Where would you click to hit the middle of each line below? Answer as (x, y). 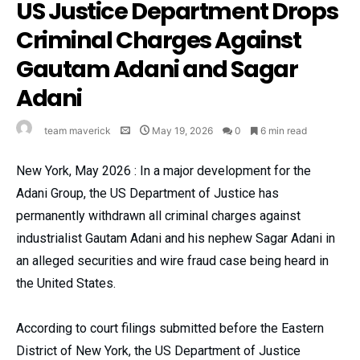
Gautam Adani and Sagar (157, 69)
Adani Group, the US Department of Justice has (147, 193)
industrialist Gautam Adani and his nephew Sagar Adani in (176, 238)
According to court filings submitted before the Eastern (170, 328)
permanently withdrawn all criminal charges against (158, 215)
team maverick (78, 130)
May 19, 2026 (182, 130)
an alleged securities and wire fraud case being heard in (172, 260)
